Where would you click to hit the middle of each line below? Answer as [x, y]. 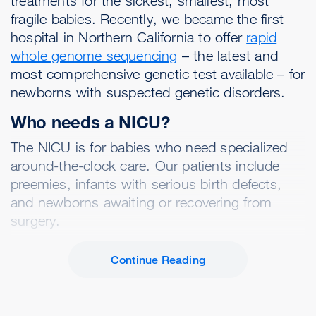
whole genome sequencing [94, 55]
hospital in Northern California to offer [129, 37]
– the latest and [228, 55]
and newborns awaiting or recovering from [141, 202]
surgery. [36, 220]
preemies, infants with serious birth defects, [146, 184]
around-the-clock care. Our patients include [145, 165]
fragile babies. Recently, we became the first [147, 19]
